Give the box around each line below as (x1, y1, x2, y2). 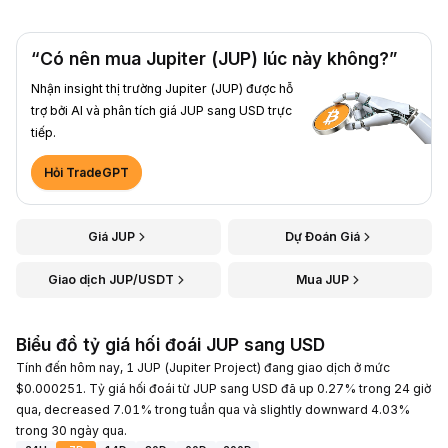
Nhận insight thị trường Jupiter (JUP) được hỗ (31, 80, 293, 96)
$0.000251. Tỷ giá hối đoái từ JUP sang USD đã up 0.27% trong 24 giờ (16, 380, 431, 396)
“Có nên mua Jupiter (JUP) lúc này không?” (31, 47, 397, 69)
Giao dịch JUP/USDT (48, 271, 175, 287)
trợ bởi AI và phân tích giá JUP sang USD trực (31, 102, 292, 118)
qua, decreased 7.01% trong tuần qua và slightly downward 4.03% (16, 401, 410, 417)
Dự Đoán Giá (285, 228, 361, 244)
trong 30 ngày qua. (16, 422, 127, 438)
